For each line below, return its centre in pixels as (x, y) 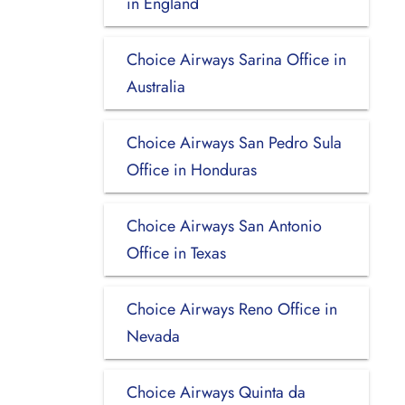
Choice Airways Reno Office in (231, 309)
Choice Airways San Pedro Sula (234, 142)
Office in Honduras (191, 170)
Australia (155, 86)
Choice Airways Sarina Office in (236, 59)
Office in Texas (176, 253)
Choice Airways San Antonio (224, 226)
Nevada (153, 336)
